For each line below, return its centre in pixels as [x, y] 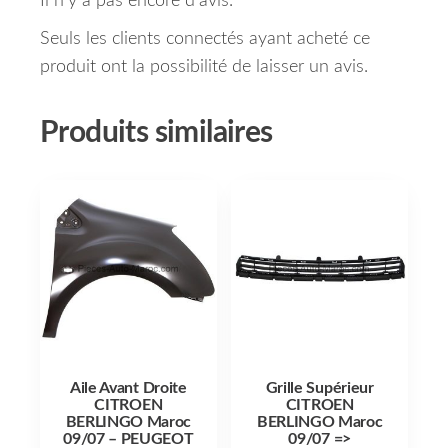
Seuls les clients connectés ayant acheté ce [205, 39]
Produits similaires [156, 133]
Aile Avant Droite [128, 387]
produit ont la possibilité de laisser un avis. [204, 67]
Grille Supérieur [319, 387]
